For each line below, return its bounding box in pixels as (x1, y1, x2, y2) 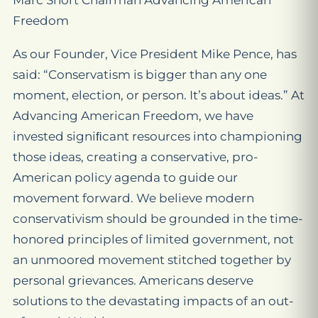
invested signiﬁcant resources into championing (13, 129, 302, 143)
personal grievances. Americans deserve (13, 273, 253, 287)
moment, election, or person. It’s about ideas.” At (13, 88, 305, 102)
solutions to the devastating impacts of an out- (13, 294, 294, 308)
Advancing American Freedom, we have (13, 109, 253, 123)
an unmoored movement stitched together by (13, 253, 291, 267)
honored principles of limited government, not (13, 232, 294, 246)
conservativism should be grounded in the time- (13, 212, 303, 226)
